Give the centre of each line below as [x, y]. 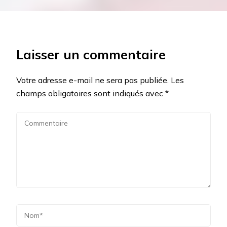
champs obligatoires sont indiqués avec [91, 93]
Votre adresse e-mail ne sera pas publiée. [92, 80]
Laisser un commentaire [91, 55]
